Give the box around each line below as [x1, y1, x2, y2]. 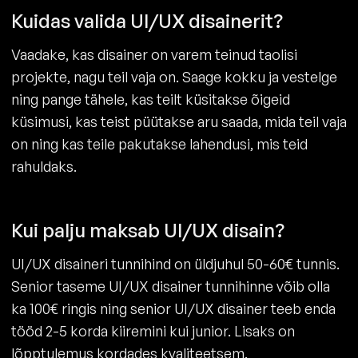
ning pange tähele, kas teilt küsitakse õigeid [11, 90, 290, 109]
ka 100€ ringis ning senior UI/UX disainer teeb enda [11, 300, 336, 318]
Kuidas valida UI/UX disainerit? [11, 9, 283, 34]
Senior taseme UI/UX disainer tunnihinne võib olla [11, 277, 330, 296]
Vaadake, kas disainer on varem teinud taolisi [11, 46, 297, 64]
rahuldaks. [11, 157, 77, 176]
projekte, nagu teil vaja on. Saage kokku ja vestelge [11, 68, 337, 86]
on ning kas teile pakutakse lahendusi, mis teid [11, 135, 308, 153]
